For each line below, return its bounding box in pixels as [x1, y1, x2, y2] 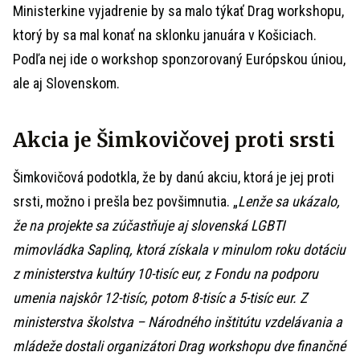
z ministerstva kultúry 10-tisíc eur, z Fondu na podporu [13, 265, 318, 282]
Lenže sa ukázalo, [238, 193, 340, 210]
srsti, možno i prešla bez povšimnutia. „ [13, 193, 238, 210]
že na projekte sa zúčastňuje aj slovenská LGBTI [13, 217, 285, 234]
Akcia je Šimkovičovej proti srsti [13, 128, 335, 153]
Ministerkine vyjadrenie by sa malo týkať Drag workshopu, [13, 2, 344, 19]
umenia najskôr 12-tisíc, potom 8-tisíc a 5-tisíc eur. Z [13, 289, 307, 306]
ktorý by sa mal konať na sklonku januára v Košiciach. [13, 27, 317, 43]
